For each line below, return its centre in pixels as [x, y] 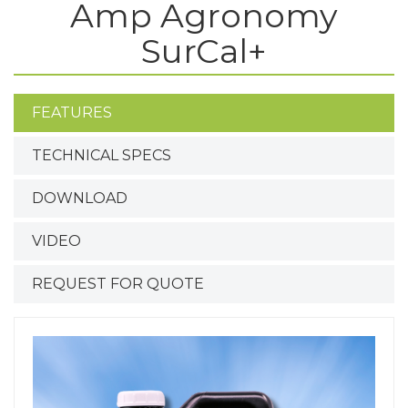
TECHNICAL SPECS [102, 155]
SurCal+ [204, 51]
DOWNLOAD [80, 198]
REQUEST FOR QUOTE [118, 284]
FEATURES [72, 112]
